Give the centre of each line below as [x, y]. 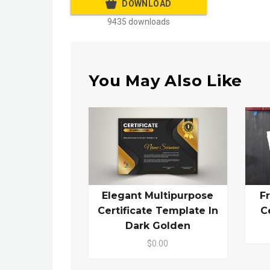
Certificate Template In [158, 210]
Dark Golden [158, 225]
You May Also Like [166, 80]
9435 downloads [139, 22]
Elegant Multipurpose [158, 195]
